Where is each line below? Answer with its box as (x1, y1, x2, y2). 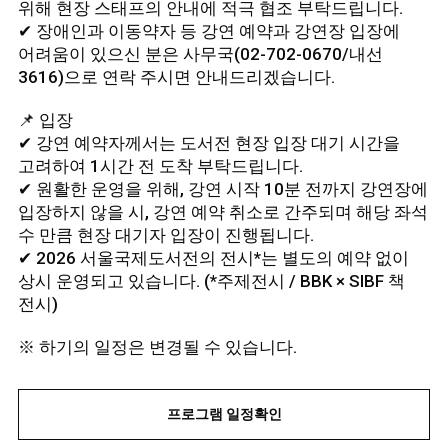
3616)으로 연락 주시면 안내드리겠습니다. (17, 67, 335, 87)
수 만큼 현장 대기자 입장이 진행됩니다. (17, 225, 314, 245)
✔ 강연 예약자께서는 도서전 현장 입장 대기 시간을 (17, 133, 400, 153)
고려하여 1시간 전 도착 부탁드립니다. (17, 156, 303, 176)
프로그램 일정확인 (166, 405, 282, 422)
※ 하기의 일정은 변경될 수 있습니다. (17, 337, 297, 357)
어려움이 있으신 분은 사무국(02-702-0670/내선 (17, 44, 383, 64)
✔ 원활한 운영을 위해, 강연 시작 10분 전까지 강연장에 (17, 179, 428, 199)
